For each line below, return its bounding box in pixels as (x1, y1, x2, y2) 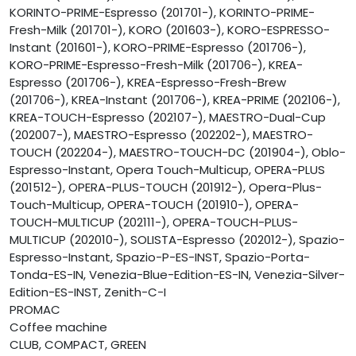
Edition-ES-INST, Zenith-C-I (10, 284, 166, 301)
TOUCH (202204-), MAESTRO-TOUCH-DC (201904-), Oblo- (10, 144, 346, 161)
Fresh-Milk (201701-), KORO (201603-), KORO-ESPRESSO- (10, 21, 330, 39)
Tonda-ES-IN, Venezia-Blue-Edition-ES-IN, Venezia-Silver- (10, 266, 345, 284)
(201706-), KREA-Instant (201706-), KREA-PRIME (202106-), (10, 91, 340, 109)
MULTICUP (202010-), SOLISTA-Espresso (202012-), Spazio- (10, 231, 345, 249)
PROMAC (10, 301, 60, 319)
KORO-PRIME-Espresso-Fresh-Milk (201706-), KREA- (10, 56, 303, 74)
